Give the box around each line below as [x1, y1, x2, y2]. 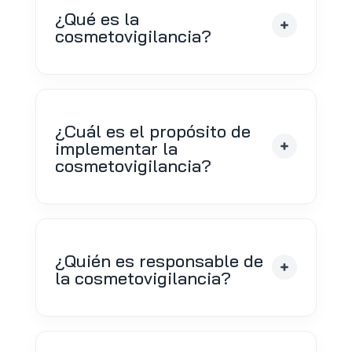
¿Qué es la [54, 7, 139, 30]
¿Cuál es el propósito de [54, 119, 251, 142]
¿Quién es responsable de [54, 249, 263, 272]
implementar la [54, 137, 178, 159]
